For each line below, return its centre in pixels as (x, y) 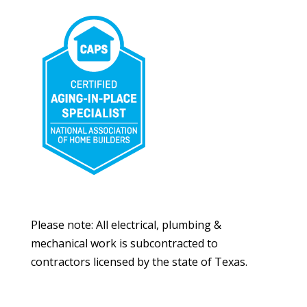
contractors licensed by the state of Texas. (139, 262)
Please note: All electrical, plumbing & (126, 225)
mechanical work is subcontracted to (124, 244)
